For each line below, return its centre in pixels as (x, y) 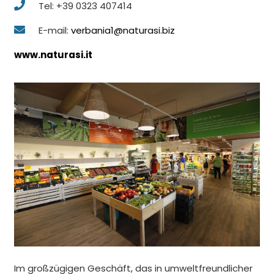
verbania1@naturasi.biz (123, 30)
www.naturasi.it (53, 54)
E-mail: (54, 30)
